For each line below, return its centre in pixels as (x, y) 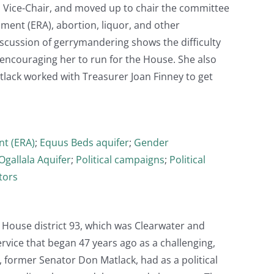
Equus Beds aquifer (84, 142)
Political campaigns (120, 159)
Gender (151, 142)
